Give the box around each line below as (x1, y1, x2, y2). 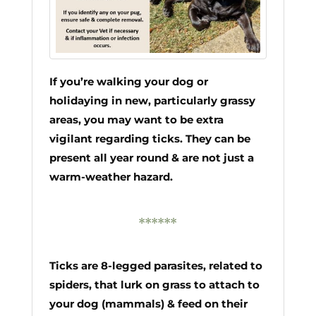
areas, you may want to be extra (49, 113, 224, 127)
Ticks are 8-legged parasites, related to (49, 258, 262, 272)
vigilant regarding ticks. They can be (49, 132, 250, 146)
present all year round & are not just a (49, 151, 254, 165)
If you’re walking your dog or (49, 75, 208, 89)
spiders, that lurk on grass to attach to (49, 277, 260, 291)
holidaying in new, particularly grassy (49, 94, 255, 108)
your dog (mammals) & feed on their (49, 296, 248, 310)
